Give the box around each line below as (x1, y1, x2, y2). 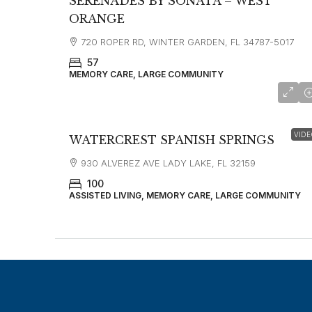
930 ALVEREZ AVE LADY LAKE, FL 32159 (81, 157, 256, 169)
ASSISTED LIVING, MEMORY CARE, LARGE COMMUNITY (69, 190, 301, 201)
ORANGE (69, 12, 125, 26)
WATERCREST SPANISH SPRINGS (69, 133, 274, 148)
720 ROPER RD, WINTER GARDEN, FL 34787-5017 (81, 36, 294, 48)
